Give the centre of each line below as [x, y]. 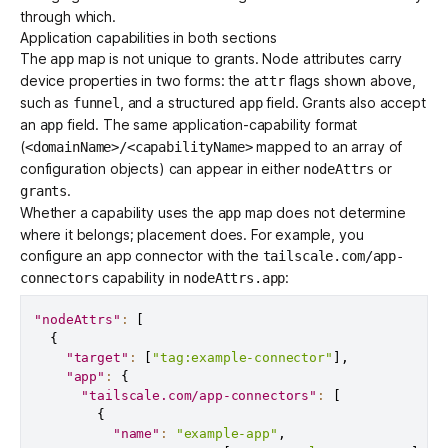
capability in [141, 277]
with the [233, 255]
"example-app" [226, 433]
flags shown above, [351, 80]
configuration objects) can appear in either [162, 168]
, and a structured [179, 102]
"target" [97, 357]
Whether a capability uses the [119, 212]
